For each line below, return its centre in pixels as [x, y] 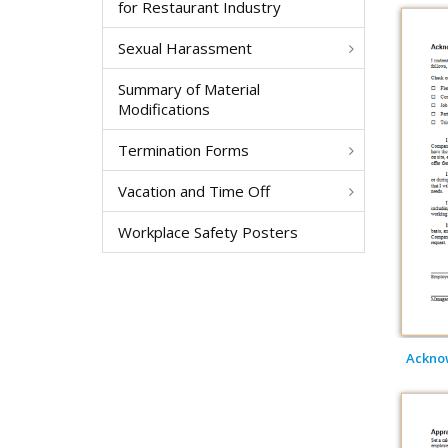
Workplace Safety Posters [208, 232]
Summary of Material [189, 89]
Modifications [164, 109]
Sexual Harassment [185, 48]
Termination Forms [183, 150]
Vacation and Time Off [194, 191]
